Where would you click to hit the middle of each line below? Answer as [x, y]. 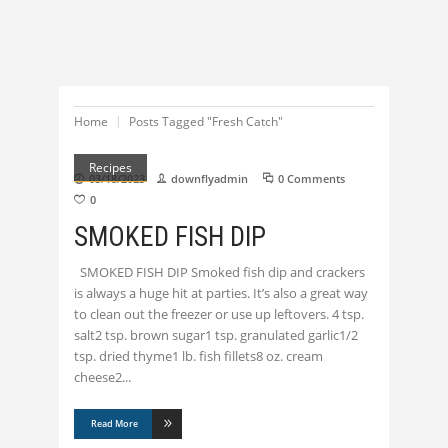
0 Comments [311, 178]
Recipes [110, 168]
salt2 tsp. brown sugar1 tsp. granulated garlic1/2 [216, 335]
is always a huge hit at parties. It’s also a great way [221, 293]
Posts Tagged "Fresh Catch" [206, 121]
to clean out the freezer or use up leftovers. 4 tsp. [219, 314]
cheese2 [98, 377]
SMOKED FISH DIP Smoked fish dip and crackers [219, 272]
